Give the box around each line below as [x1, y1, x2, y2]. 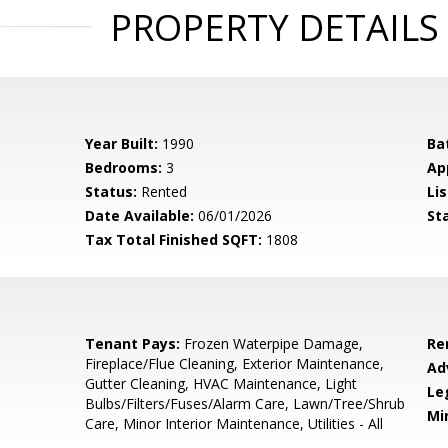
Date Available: [85, 206, 195, 225]
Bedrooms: [85, 158, 163, 177]
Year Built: [85, 134, 159, 153]
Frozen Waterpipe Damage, [180, 334, 364, 353]
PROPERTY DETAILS [109, 3, 439, 52]
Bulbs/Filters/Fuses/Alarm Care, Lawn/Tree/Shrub [85, 394, 406, 413]
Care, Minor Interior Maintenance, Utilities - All [85, 414, 384, 433]
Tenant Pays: [85, 334, 181, 353]
